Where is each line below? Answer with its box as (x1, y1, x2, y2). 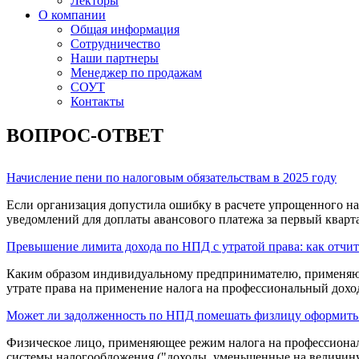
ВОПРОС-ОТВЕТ (6, 124, 163, 146)
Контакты (71, 95, 124, 108)
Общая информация (71, 22, 179, 36)
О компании (38, 8, 106, 22)
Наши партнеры (71, 51, 159, 65)
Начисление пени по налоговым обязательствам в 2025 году (6, 170, 337, 184)
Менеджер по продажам (71, 66, 202, 79)
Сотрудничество (71, 37, 160, 50)
